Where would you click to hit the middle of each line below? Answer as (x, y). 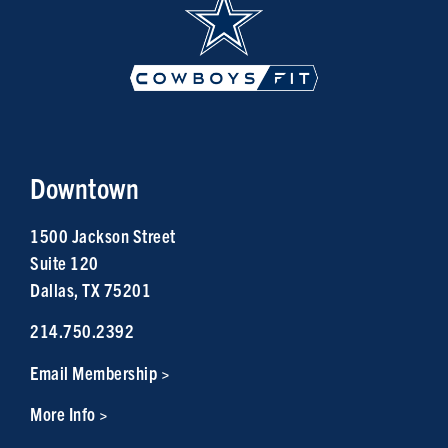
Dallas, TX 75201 (90, 289)
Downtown (84, 187)
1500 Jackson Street (103, 235)
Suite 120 (64, 262)
